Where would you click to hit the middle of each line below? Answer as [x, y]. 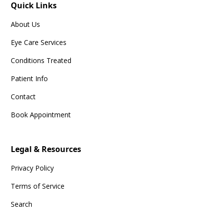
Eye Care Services [39, 43]
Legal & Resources [46, 149]
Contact [23, 97]
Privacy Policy [33, 168]
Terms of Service [38, 186]
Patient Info [30, 79]
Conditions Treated [41, 61]
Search [22, 204]
